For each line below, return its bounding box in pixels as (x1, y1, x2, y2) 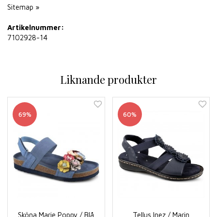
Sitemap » (7, 3, 39, 11)
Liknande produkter (60, 72, 157, 87)
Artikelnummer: (7, 23, 64, 31)
